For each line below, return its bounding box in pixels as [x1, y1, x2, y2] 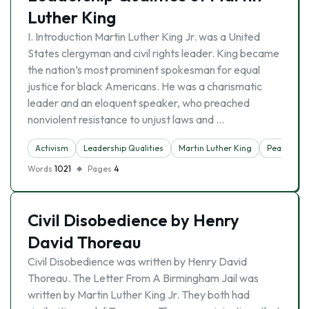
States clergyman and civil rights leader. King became [28, 46, 279, 60]
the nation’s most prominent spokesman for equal [28, 63, 260, 77]
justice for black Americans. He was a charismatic [28, 79, 262, 93]
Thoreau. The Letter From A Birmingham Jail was [28, 271, 259, 285]
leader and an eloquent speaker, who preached [28, 96, 250, 110]
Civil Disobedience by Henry [28, 210, 239, 230]
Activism [35, 143, 68, 153]
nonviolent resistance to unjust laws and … [28, 112, 224, 126]
